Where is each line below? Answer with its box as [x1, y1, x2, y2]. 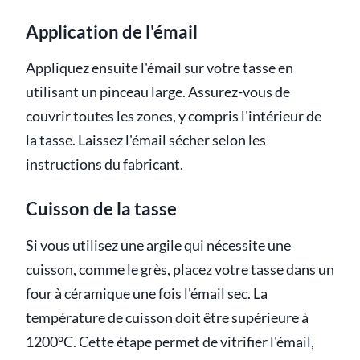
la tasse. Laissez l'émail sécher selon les [26, 132, 266, 149]
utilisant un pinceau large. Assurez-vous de [26, 84, 290, 101]
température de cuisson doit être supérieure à [26, 309, 309, 326]
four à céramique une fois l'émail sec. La [26, 284, 268, 302]
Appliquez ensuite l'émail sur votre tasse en [26, 59, 293, 77]
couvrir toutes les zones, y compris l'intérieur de [26, 108, 321, 125]
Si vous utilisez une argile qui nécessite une [26, 236, 291, 254]
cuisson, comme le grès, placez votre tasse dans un [26, 260, 334, 278]
